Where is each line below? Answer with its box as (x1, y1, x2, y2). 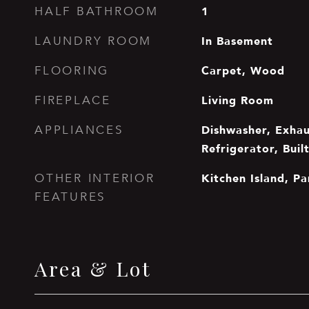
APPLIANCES (34, 123, 123, 137)
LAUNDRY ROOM (34, 34, 152, 48)
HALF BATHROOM (34, 4, 159, 19)
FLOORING (34, 63, 109, 78)
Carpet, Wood (201, 61, 285, 79)
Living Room (201, 91, 274, 109)
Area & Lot (34, 255, 152, 281)
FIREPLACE (34, 93, 111, 108)
